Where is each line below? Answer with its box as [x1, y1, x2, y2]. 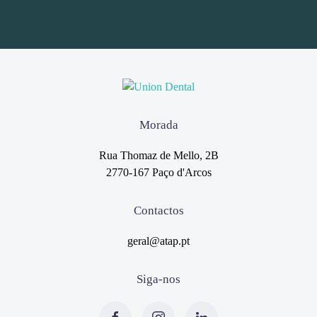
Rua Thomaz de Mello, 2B [98, 149, 219, 161]
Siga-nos [137, 272, 180, 286]
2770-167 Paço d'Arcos [105, 166, 212, 178]
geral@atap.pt [127, 234, 190, 247]
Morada [139, 117, 178, 132]
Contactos [133, 203, 184, 217]
